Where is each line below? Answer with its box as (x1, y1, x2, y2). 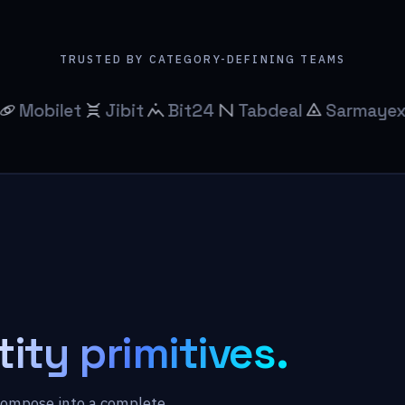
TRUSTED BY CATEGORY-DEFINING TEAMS (59, 52, 346, 66)
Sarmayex (260, 99, 342, 122)
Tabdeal (173, 99, 238, 122)
